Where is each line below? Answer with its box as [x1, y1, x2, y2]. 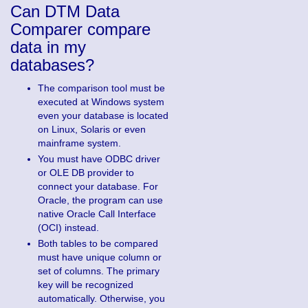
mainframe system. [38, 137, 121, 148]
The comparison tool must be [38, 82, 165, 93]
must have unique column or [38, 251, 162, 263]
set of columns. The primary [38, 265, 159, 276]
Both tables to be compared [38, 237, 158, 249]
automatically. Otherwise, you [38, 292, 165, 304]
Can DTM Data [10, 1, 120, 21]
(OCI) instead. [38, 221, 99, 233]
